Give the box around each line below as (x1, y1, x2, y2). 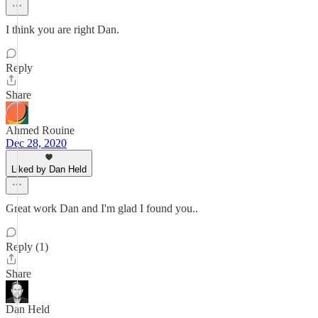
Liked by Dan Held (11, 164, 87, 175)
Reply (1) (6, 241, 48, 253)
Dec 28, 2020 (6, 137, 67, 149)
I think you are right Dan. (6, 23, 119, 35)
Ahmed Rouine (6, 124, 75, 136)
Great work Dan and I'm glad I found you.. (6, 202, 198, 214)
